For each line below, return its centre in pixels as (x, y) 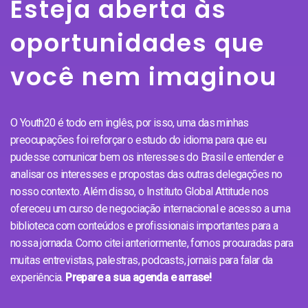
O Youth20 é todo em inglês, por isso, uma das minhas (130, 122)
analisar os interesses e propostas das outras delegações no (146, 174)
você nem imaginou (144, 76)
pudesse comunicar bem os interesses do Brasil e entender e (147, 157)
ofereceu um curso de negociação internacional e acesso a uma (150, 208)
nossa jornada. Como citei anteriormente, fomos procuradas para (152, 243)
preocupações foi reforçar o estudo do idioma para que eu (139, 140)
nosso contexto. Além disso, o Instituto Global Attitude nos (140, 191)
